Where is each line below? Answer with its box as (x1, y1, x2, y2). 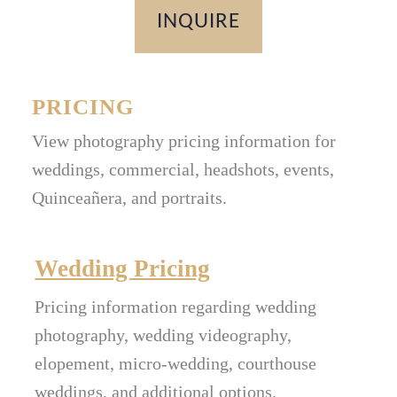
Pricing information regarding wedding (35, 297, 317, 317)
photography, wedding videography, (35, 325, 292, 346)
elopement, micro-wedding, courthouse (35, 354, 317, 374)
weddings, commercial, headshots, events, (32, 160, 335, 180)
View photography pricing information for (32, 131, 337, 152)
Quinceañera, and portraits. (32, 188, 228, 208)
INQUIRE (157, 11, 240, 34)
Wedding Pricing (35, 255, 211, 283)
